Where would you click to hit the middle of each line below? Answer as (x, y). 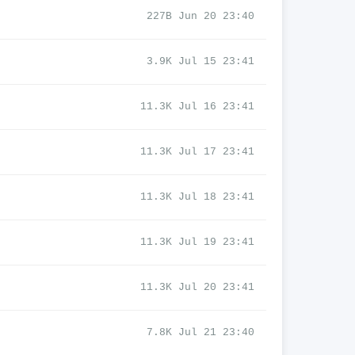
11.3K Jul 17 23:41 (197, 152)
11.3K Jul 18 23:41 (197, 197)
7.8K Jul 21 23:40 (200, 332)
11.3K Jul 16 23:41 (197, 107)
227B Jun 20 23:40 (200, 16)
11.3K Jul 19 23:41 (197, 242)
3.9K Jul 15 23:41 (200, 61)
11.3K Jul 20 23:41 (197, 287)
